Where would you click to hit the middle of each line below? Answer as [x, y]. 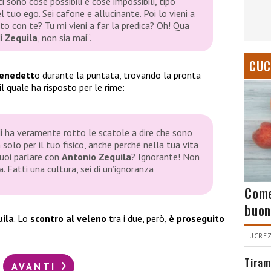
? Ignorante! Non [165, 157]
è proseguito [197, 219]
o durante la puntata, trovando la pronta [118, 75]
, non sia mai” [64, 38]
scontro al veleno [68, 219]
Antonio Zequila [96, 157]
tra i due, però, [138, 219]
